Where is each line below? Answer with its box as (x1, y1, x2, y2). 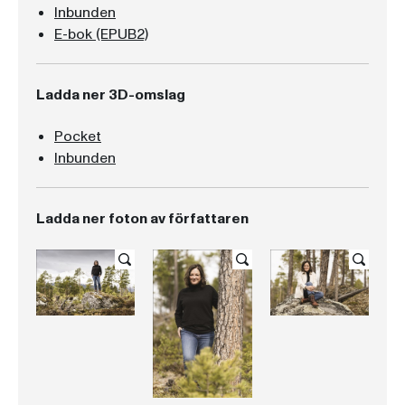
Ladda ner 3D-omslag (36, 85, 185, 105)
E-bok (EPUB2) (54, 24, 148, 44)
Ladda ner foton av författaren (36, 209, 249, 229)
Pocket (54, 127, 101, 146)
